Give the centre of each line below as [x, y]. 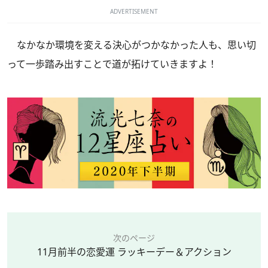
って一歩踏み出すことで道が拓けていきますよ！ [112, 64]
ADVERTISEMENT [134, 11]
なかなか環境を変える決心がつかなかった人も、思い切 [132, 45]
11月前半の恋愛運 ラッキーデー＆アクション [134, 252]
